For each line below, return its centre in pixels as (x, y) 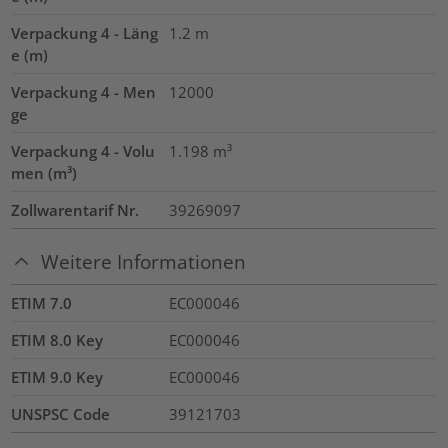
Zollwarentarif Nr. (75, 209)
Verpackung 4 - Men (84, 91)
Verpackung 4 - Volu (83, 150)
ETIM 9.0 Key (57, 377)
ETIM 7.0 (42, 303)
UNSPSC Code (61, 414)
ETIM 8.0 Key (57, 340)
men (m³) (44, 172)
